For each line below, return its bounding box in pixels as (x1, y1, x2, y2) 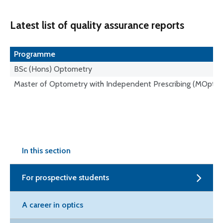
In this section (22, 146, 71, 155)
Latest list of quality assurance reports (10, 19, 184, 31)
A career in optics (22, 200, 83, 210)
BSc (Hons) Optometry (14, 64, 92, 74)
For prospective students (22, 173, 109, 182)
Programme (14, 49, 55, 59)
